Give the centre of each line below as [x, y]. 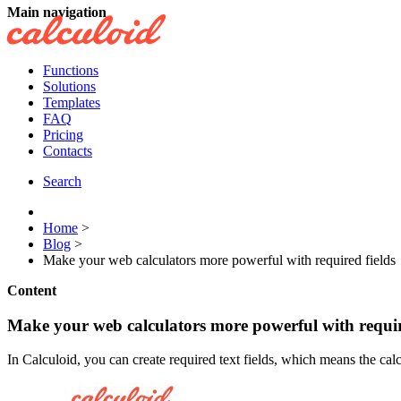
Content [32, 290]
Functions [71, 70]
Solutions [69, 86]
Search [62, 181]
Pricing [63, 135]
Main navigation [57, 12]
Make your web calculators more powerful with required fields [219, 260]
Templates [72, 102]
